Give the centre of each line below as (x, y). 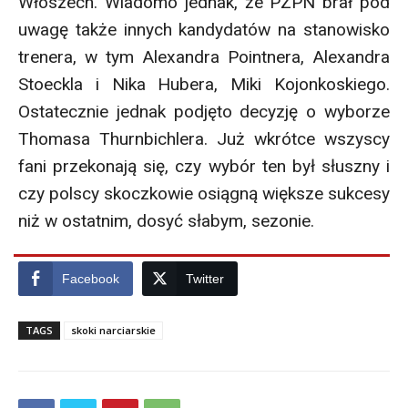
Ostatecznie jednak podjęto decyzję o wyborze (204, 111)
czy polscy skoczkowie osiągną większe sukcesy (204, 193)
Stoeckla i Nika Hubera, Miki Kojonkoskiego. (204, 84)
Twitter (205, 278)
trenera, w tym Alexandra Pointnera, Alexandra (204, 56)
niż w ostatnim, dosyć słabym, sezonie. (166, 220)
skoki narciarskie (113, 330)
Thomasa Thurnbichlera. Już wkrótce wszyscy (204, 138)
